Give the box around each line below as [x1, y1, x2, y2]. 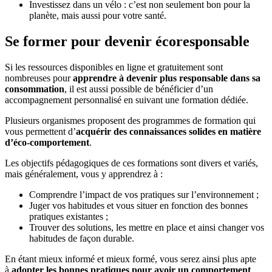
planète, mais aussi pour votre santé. [29, 10, 166, 21]
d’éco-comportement [5, 137, 89, 148]
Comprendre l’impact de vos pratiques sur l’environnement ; [29, 189, 259, 200]
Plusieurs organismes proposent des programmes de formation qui [5, 115, 256, 126]
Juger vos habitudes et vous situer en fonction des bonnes [29, 200, 248, 211]
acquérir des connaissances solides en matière [76, 126, 261, 137]
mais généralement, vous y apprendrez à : [5, 168, 165, 179]
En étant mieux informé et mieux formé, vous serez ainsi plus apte [5, 253, 256, 264]
